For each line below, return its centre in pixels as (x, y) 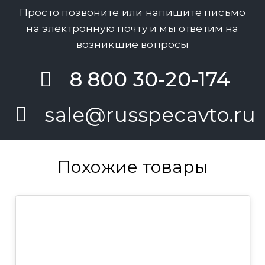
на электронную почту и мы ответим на (132, 29)
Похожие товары (132, 167)
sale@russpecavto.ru (150, 114)
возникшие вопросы (132, 45)
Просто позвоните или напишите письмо (132, 13)
